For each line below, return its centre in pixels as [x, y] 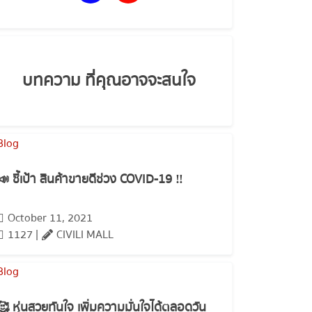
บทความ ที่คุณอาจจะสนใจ [109, 81]
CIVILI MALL [85, 234]
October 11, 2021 [50, 218]
